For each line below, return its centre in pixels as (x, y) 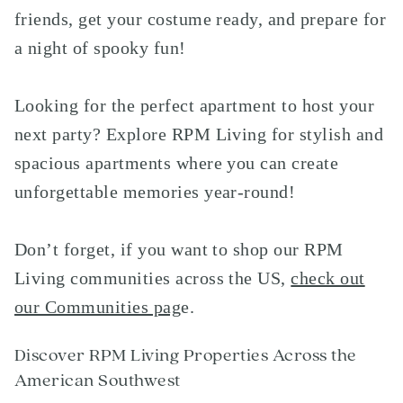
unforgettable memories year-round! (155, 192)
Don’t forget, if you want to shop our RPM (179, 249)
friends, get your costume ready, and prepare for (201, 19)
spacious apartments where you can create (177, 163)
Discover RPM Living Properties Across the (186, 355)
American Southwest (98, 381)
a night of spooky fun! (100, 48)
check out (328, 278)
